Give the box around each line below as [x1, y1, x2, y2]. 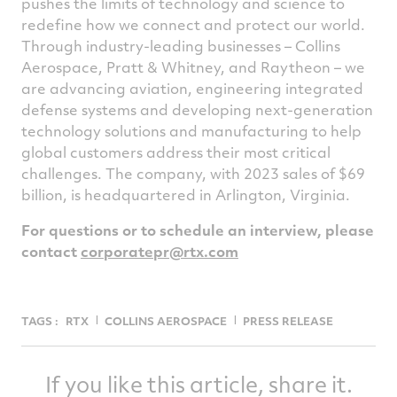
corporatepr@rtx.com [81, 241, 238, 261]
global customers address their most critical [21, 142, 331, 162]
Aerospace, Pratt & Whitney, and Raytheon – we [21, 57, 365, 77]
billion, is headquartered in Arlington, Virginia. [21, 184, 350, 205]
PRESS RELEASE [243, 313, 333, 329]
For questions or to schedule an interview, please [21, 220, 374, 240]
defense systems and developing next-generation [21, 99, 373, 120]
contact [21, 241, 81, 261]
